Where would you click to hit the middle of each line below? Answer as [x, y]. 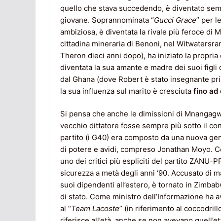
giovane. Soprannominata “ [107, 20]
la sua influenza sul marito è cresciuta [127, 91]
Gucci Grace [175, 20]
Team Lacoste [95, 209]
